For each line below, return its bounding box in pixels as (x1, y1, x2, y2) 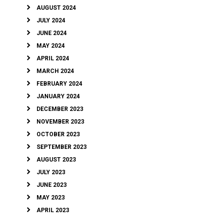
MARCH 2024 (36, 68, 74, 75)
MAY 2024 (36, 42, 65, 50)
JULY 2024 (36, 17, 65, 24)
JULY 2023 (36, 169, 65, 176)
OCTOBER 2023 (36, 131, 80, 138)
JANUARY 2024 (36, 93, 80, 100)
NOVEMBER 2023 (36, 118, 84, 126)
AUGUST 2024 (36, 4, 76, 12)
